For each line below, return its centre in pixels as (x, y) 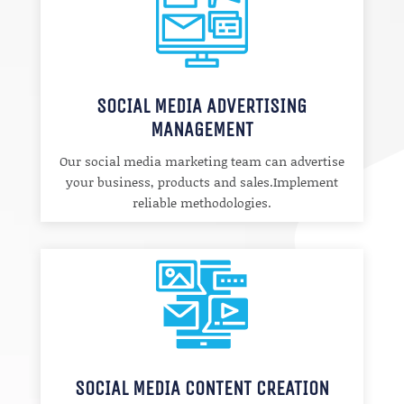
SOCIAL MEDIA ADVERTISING (202, 106)
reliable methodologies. (202, 202)
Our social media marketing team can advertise (202, 161)
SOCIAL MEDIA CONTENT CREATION (202, 389)
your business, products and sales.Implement (202, 181)
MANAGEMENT (202, 129)
